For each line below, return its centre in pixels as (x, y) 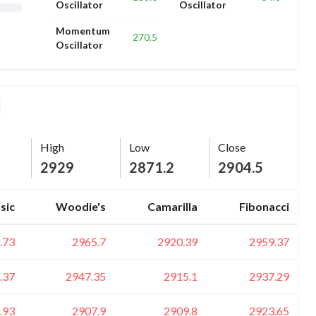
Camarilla (172, 206)
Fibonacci (264, 206)
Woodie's (81, 206)
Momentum (83, 31)
